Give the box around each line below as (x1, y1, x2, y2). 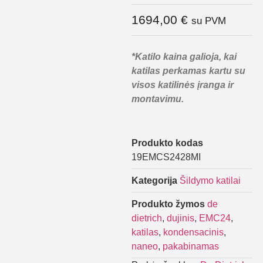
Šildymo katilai (180, 175, 241, 186)
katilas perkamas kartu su (131, 66, 245, 76)
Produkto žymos (131, 198, 205, 209)
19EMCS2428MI (131, 151, 201, 162)
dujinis (167, 213, 194, 223)
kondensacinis (163, 227, 224, 237)
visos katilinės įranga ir (131, 80, 234, 90)
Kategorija (131, 175, 177, 186)
